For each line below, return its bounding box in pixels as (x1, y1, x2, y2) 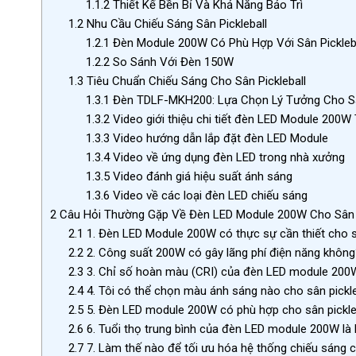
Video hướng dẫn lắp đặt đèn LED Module (110, 131, 329, 146)
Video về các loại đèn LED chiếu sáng (110, 188, 308, 203)
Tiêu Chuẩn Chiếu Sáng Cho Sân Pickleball (83, 74, 306, 89)
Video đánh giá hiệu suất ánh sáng (110, 169, 293, 184)
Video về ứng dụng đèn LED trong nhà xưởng (110, 150, 346, 165)
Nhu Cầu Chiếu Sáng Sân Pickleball (83, 17, 267, 32)
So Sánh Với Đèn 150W (110, 55, 234, 70)
